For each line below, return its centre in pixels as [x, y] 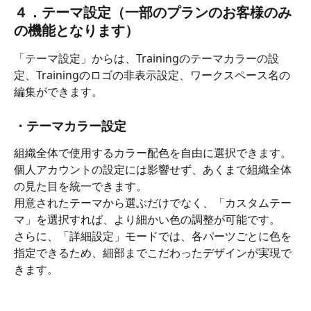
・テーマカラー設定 [70, 125]
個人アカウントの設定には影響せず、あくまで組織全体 [153, 170]
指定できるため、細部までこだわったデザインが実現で [153, 253]
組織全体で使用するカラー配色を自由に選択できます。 [153, 152]
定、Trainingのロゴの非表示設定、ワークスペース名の [152, 75]
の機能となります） [76, 31]
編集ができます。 [58, 92]
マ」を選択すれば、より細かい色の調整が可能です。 [147, 220]
